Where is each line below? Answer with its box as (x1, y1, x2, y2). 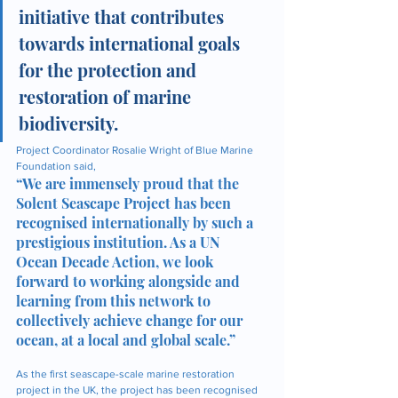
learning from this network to (16, 291, 214, 310)
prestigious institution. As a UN (16, 233, 224, 251)
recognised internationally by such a (16, 213, 257, 232)
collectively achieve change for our (16, 311, 246, 330)
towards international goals (19, 31, 244, 55)
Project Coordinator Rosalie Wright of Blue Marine (16, 144, 256, 156)
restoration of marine (19, 84, 195, 108)
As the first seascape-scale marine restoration (16, 368, 237, 380)
